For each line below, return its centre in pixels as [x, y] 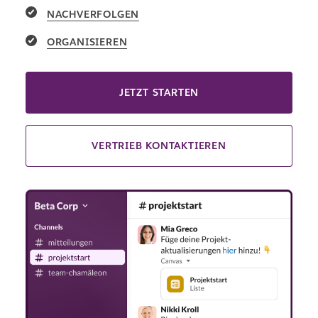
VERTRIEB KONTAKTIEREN [159, 146]
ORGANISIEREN [87, 42]
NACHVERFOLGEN [93, 14]
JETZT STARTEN [159, 93]
